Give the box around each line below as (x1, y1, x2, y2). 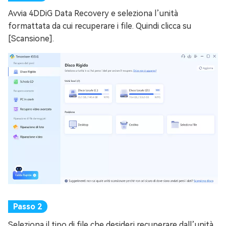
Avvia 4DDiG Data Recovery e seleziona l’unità (8, 9, 178, 19)
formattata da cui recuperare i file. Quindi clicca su (8, 21, 191, 31)
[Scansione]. (8, 34, 54, 44)
